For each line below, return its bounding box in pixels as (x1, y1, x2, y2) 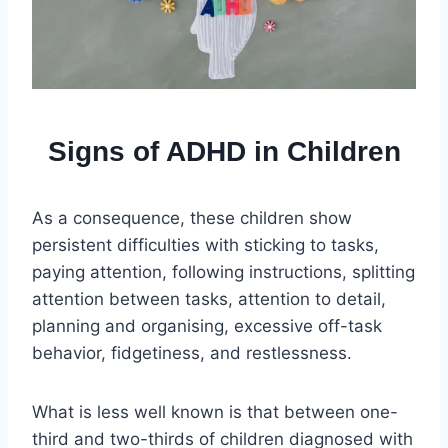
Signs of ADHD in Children (47, 136, 401, 168)
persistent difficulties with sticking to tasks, (32, 235, 379, 256)
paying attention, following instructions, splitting (32, 262, 415, 283)
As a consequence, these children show (32, 208, 352, 229)
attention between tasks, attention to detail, (32, 289, 386, 310)
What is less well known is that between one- (32, 402, 398, 423)
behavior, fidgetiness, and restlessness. (32, 343, 352, 364)
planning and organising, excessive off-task (32, 316, 382, 337)
